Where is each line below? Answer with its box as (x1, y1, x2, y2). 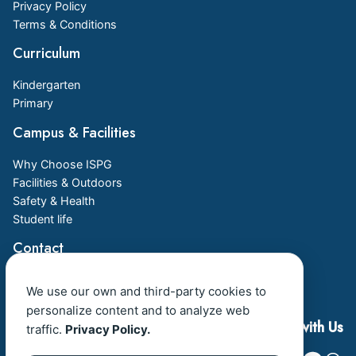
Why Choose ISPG (13, 157, 112, 171)
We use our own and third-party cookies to (26, 284, 266, 299)
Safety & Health (13, 193, 95, 207)
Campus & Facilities (13, 122, 136, 143)
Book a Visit (13, 291, 76, 305)
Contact (13, 238, 64, 259)
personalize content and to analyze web (26, 303, 250, 318)
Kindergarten (13, 78, 80, 92)
